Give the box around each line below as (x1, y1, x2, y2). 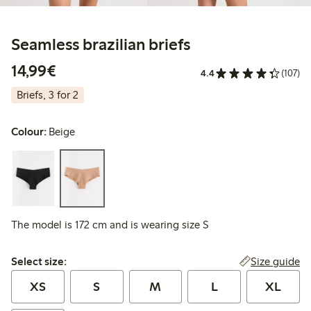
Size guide (250, 255, 300, 269)
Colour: (11, 125, 47, 139)
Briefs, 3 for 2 (17, 88, 78, 102)
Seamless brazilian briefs (11, 34, 190, 55)
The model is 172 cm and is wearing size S (11, 218, 209, 232)
